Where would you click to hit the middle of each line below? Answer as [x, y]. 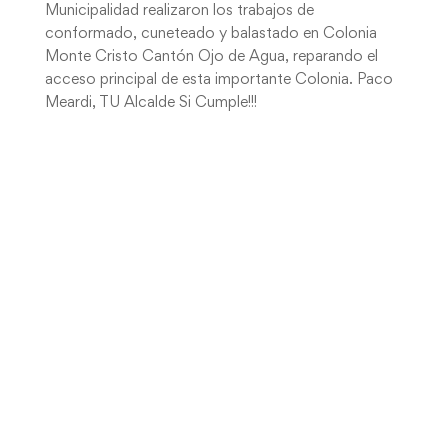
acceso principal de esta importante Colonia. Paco [218, 80]
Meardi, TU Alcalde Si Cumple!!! [150, 103]
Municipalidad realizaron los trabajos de [179, 11]
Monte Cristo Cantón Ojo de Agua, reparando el [211, 57]
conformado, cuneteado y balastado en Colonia [210, 34]
